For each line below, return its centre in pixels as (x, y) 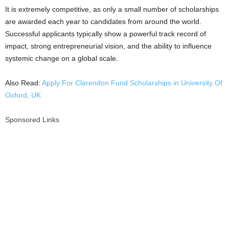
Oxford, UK (23, 95)
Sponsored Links (32, 120)
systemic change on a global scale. (62, 58)
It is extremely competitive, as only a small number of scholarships (112, 9)
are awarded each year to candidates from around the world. (103, 21)
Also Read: (24, 83)
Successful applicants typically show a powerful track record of (106, 34)
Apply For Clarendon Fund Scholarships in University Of (132, 83)
